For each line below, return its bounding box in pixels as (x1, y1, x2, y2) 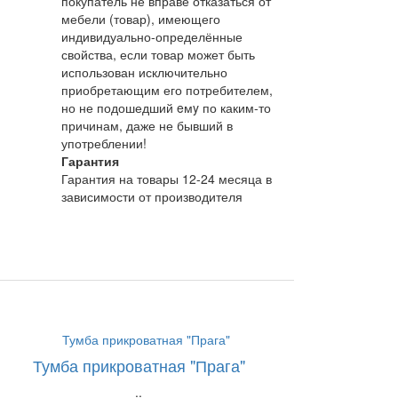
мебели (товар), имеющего (60, 10, 220, 28)
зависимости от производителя (60, 187, 243, 206)
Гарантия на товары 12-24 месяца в (60, 170, 272, 188)
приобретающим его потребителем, (60, 81, 273, 99)
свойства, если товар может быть (60, 45, 255, 64)
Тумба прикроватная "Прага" (32, 354, 245, 378)
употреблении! (60, 134, 147, 153)
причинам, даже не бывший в (60, 116, 233, 135)
